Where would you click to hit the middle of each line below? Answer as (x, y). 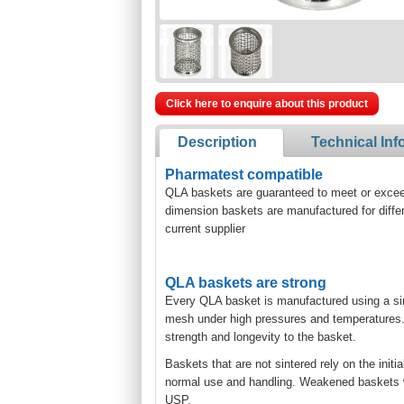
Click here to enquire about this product (267, 104)
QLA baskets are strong (246, 283)
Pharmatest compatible (246, 174)
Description (217, 142)
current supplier (205, 229)
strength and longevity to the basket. (261, 337)
